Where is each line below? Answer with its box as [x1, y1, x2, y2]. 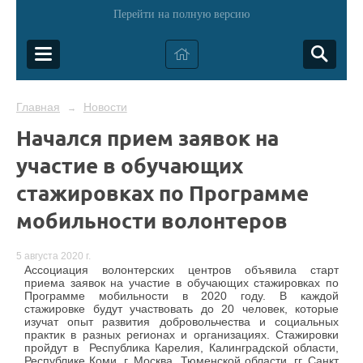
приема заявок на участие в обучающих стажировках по [24, 276, 339, 290]
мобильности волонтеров [16, 207, 288, 233]
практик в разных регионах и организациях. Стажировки [24, 328, 339, 342]
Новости [83, 100, 127, 113]
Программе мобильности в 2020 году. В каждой [24, 289, 339, 303]
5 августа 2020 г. [16, 250, 91, 263]
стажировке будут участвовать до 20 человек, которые [24, 302, 339, 316]
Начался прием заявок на [16, 124, 279, 151]
